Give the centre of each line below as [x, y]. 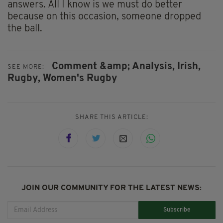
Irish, [189, 67]
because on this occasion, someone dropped [104, 17]
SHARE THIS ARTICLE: [111, 117]
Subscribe [177, 210]
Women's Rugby [80, 79]
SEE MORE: [26, 67]
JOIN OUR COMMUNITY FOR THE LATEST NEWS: [111, 188]
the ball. [25, 29]
